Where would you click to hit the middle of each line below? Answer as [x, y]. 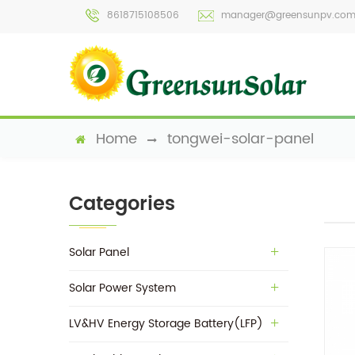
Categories [122, 204]
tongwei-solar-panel [239, 139]
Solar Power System [122, 288]
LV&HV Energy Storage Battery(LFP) [166, 324]
